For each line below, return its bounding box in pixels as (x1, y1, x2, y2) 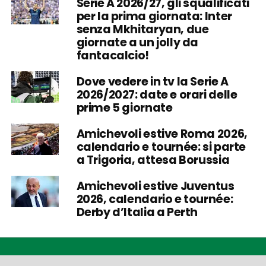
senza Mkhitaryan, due (76, 21, 209, 37)
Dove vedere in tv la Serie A (76, 73, 229, 90)
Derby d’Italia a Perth (76, 204, 198, 220)
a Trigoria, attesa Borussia (76, 151, 230, 168)
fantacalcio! (76, 47, 149, 64)
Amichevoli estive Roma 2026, (76, 125, 248, 142)
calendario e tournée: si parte (76, 138, 246, 155)
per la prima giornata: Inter (76, 8, 232, 24)
